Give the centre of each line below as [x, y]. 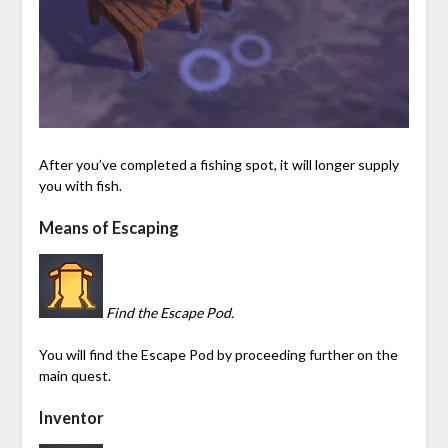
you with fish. [80, 185]
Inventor [71, 417]
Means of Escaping [108, 227]
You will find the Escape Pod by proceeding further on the [218, 354]
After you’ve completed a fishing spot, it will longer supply [218, 164]
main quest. [74, 375]
